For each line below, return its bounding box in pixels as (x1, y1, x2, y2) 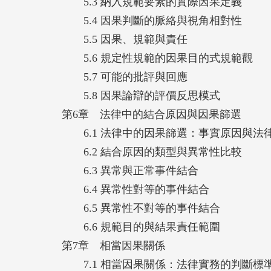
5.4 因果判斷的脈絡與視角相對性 (62, 14, 242, 27)
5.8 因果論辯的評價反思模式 (62, 89, 220, 102)
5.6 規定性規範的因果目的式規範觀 (62, 51, 253, 64)
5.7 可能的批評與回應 (62, 70, 188, 83)
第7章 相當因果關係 (62, 239, 165, 252)
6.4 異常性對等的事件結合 (62, 183, 209, 195)
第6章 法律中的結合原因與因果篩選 (62, 108, 241, 120)
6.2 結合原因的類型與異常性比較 (62, 145, 242, 158)
